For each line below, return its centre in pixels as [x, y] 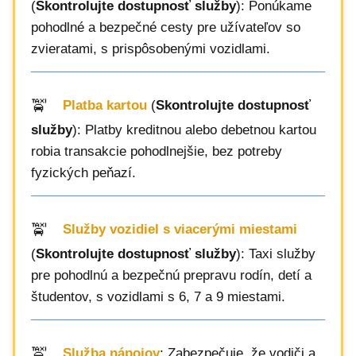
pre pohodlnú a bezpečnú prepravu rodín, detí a [171, 275]
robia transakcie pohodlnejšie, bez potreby [157, 151]
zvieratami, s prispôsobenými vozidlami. [151, 49]
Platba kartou [105, 106]
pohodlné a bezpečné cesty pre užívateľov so [166, 27]
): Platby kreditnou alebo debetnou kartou [194, 130]
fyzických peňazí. [83, 173]
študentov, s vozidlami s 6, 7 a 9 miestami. [158, 297]
